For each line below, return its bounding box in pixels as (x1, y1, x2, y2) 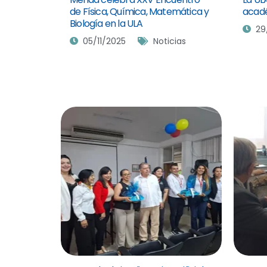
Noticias (153, 35, 186, 47)
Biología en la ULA (70, 16, 143, 30)
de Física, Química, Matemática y (70, 4, 209, 18)
